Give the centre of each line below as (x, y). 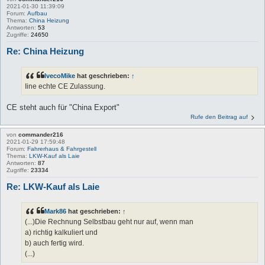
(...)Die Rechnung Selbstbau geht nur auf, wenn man (109, 222)
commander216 (41, 135)
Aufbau (37, 14)
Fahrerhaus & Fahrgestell (62, 149)
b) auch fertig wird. (54, 243)
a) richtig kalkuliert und (61, 233)
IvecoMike (60, 76)
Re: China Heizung (45, 51)
